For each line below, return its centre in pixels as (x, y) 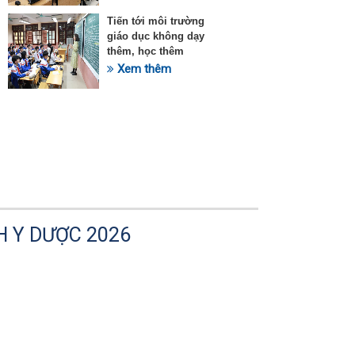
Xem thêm (143, 69)
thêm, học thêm (145, 51)
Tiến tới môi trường (156, 21)
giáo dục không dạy (156, 36)
